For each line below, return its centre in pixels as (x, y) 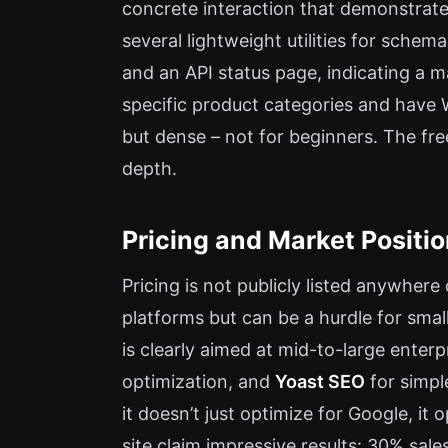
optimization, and (198, 382)
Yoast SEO (320, 382)
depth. (149, 169)
